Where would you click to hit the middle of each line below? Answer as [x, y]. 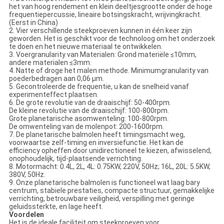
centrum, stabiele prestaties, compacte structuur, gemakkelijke [111, 191]
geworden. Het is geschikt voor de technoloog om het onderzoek [112, 39]
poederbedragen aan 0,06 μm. [56, 79]
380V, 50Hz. [27, 175]
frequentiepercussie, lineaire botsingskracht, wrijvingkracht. [105, 15]
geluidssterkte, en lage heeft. [56, 207]
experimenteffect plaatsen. [53, 95]
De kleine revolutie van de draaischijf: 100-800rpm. [89, 111]
